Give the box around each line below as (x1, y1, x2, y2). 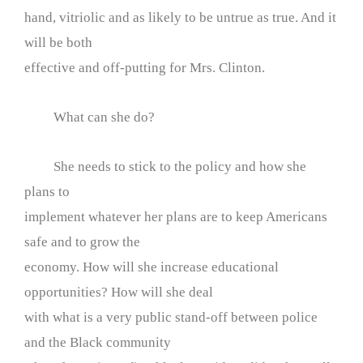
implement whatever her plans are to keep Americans (24, 208, 327, 224)
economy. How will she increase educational (24, 258, 279, 275)
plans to (24, 183, 70, 199)
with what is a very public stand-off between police (24, 309, 318, 325)
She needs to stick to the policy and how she (24, 158, 306, 174)
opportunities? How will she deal (24, 284, 213, 300)
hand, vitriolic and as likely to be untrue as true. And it (24, 10, 336, 26)
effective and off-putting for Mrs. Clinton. (24, 60, 265, 76)
